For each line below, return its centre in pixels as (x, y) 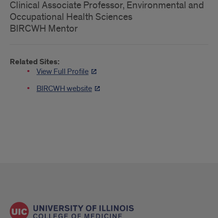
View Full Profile (63, 72)
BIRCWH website (64, 89)
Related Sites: (35, 62)
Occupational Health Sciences (71, 17)
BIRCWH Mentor (44, 29)
